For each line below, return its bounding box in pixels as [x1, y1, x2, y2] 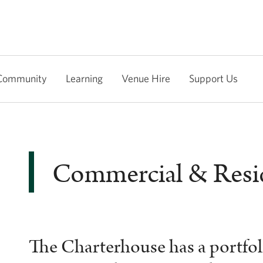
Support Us [189, 72, 238, 85]
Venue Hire [122, 72, 170, 85]
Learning [66, 72, 103, 85]
